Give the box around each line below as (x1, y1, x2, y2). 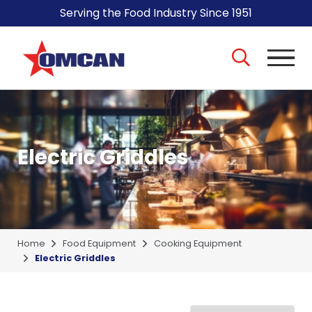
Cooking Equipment (154, 237, 242, 249)
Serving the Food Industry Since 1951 (60, 4, 252, 21)
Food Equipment (63, 237, 136, 249)
